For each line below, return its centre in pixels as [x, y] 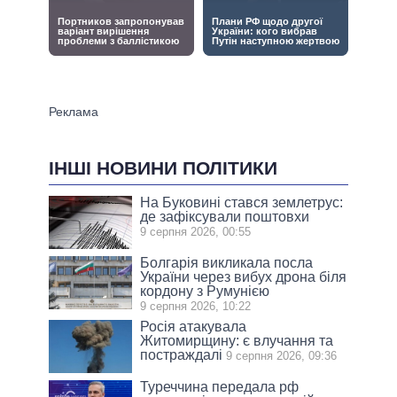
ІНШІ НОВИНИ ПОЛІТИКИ [163, 168]
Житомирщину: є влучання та [237, 340]
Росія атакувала [194, 326]
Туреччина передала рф [220, 386]
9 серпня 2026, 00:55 [196, 231]
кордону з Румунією [205, 291]
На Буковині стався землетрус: [242, 202]
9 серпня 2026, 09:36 [282, 355]
